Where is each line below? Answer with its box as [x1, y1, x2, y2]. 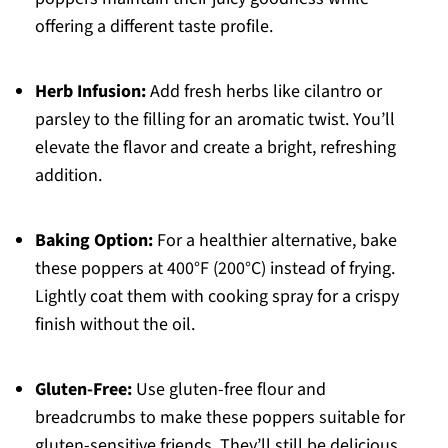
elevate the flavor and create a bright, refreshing [34, 135, 396, 161]
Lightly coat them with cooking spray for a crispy [34, 284, 399, 310]
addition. [34, 163, 102, 189]
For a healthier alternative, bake [152, 228, 397, 254]
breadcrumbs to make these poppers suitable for [34, 405, 405, 431]
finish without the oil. [34, 312, 195, 338]
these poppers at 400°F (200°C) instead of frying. [34, 256, 395, 282]
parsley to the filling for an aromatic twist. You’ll [34, 107, 395, 133]
